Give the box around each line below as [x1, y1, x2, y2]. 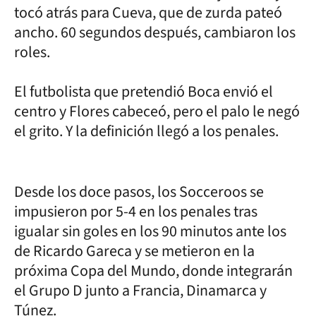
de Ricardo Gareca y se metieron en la [14, 239, 255, 262]
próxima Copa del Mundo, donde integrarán [14, 259, 293, 282]
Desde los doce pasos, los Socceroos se [14, 180, 264, 203]
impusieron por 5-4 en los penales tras [14, 200, 257, 223]
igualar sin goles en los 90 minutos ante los [14, 219, 286, 243]
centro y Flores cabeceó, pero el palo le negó [14, 99, 300, 123]
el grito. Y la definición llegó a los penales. [14, 119, 279, 142]
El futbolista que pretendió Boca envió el [14, 80, 273, 103]
